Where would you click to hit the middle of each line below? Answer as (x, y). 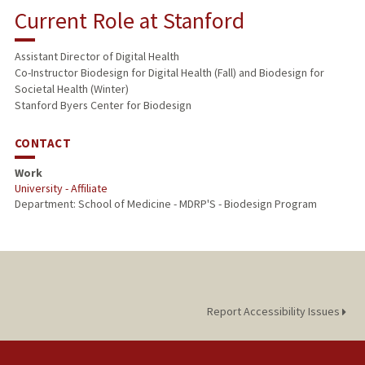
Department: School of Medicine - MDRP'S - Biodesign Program (165, 204)
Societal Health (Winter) (71, 89)
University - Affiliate (61, 189)
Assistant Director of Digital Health (97, 57)
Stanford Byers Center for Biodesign (103, 106)
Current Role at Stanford (129, 21)
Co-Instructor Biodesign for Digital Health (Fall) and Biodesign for (169, 73)
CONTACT (43, 143)
